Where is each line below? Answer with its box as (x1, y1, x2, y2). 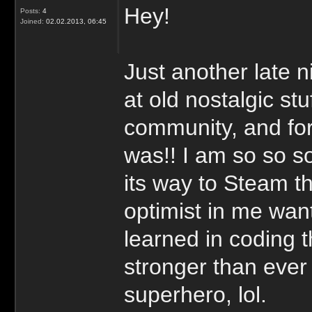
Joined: (20, 17, 44, 25)
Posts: (20, 7, 40, 15)
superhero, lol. (124, 282, 267, 308)
